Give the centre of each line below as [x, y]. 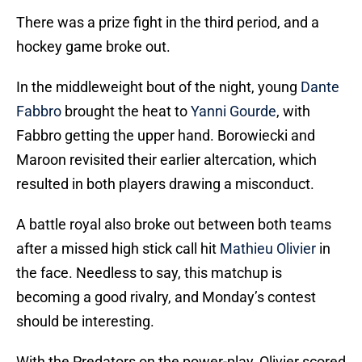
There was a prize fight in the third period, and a [168, 23]
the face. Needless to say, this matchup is [149, 273]
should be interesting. [85, 322]
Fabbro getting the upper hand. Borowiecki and [166, 136]
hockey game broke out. [93, 47]
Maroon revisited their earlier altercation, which [166, 160]
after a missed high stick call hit [118, 249]
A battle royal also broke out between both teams [174, 225]
